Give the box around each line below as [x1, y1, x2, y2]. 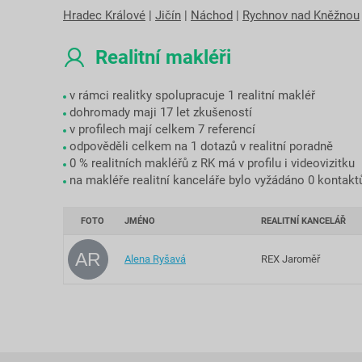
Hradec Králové [63, 8, 145, 23]
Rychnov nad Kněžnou [242, 8, 360, 23]
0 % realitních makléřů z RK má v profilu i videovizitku [69, 156, 356, 171]
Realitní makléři [95, 46, 231, 69]
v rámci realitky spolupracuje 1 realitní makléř [69, 88, 316, 103]
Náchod [191, 8, 233, 23]
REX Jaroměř [261, 253, 320, 266]
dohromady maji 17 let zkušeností [69, 105, 253, 120]
